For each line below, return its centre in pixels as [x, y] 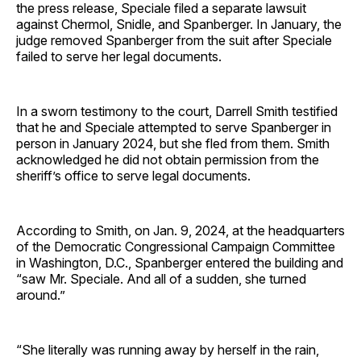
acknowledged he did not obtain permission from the [168, 160]
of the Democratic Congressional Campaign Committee [176, 247]
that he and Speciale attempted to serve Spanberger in [174, 128]
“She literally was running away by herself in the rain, [168, 350]
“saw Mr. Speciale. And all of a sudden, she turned [161, 279]
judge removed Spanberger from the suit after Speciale [174, 41]
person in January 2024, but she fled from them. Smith [173, 144]
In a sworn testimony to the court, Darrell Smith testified [177, 112]
